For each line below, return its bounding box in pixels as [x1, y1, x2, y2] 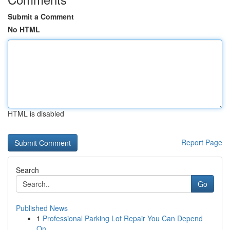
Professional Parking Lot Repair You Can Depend [43, 213, 203, 223]
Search [16, 165, 39, 175]
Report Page [181, 137, 222, 147]
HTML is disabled [8, 108, 64, 119]
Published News [16, 203, 68, 213]
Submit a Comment [8, 11, 74, 22]
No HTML [8, 24, 40, 34]
